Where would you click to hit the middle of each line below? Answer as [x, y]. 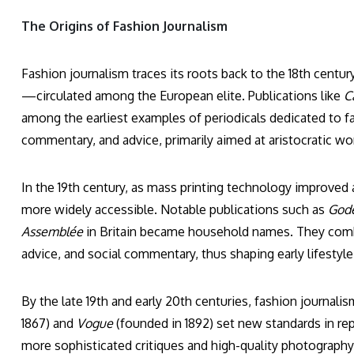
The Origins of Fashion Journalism [124, 26]
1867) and [49, 324]
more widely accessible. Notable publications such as [175, 210]
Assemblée [52, 232]
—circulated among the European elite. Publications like [183, 96]
